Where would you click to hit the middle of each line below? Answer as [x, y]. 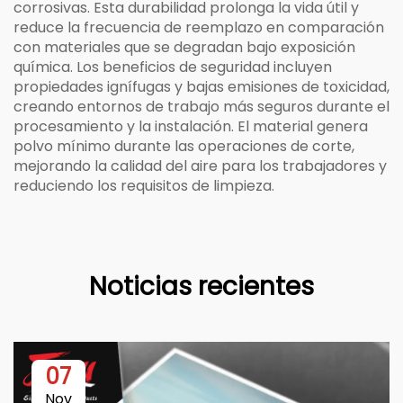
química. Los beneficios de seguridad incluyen [173, 67]
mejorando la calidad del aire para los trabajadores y [200, 166]
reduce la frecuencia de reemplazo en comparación [199, 27]
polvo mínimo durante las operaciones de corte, [184, 146]
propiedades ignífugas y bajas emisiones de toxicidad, [201, 87]
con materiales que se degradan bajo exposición [184, 47]
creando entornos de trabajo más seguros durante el [201, 107]
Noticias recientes [201, 287]
